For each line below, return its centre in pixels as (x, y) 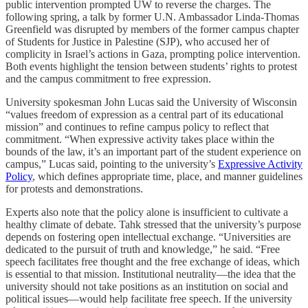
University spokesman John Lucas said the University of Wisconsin (151, 102)
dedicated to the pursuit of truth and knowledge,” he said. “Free (143, 249)
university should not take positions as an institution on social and (147, 286)
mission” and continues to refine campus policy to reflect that (137, 126)
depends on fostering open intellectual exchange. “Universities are (148, 236)
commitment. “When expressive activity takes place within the (140, 139)
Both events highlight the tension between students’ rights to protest (151, 66)
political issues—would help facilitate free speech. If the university (149, 298)
